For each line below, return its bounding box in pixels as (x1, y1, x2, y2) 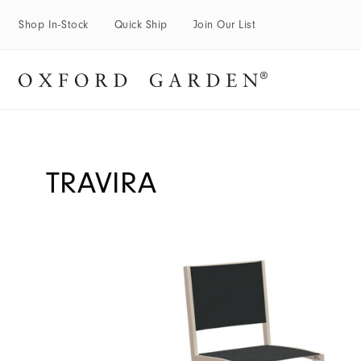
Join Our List (193, 18, 255, 31)
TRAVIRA (46, 165, 156, 201)
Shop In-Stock (19, 18, 89, 31)
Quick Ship (114, 18, 168, 31)
